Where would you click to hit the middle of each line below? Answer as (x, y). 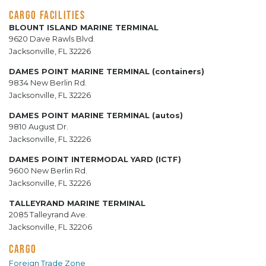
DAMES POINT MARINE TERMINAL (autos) (96, 115)
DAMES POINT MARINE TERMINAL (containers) (107, 71)
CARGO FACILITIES (47, 15)
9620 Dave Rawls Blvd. (52, 39)
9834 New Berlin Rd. (48, 83)
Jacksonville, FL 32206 (50, 227)
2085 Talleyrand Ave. (48, 214)
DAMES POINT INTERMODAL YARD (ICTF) (95, 159)
